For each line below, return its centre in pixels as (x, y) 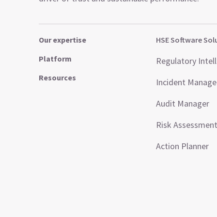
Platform (55, 59)
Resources (57, 77)
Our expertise (62, 40)
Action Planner (182, 146)
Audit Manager (182, 103)
